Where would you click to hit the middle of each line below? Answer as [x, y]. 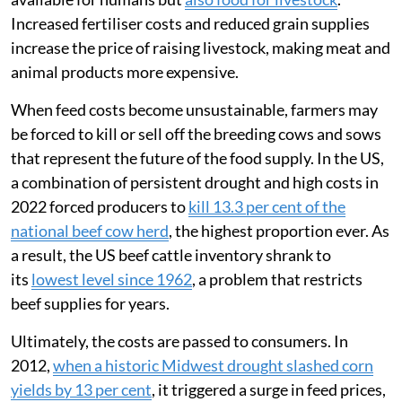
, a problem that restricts [277, 279]
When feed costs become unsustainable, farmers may [194, 109]
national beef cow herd [90, 231]
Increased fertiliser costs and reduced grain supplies [190, 23]
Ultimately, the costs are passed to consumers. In [179, 341]
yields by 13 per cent [81, 389]
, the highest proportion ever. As [279, 231]
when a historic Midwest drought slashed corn [213, 365]
